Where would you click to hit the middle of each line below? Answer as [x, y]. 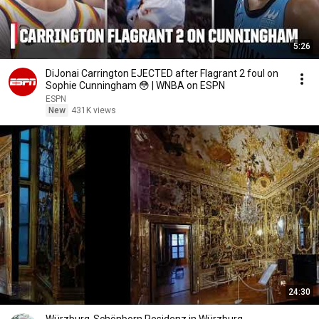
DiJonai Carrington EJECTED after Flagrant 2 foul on [162, 73]
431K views [94, 110]
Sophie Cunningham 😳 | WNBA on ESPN [135, 85]
